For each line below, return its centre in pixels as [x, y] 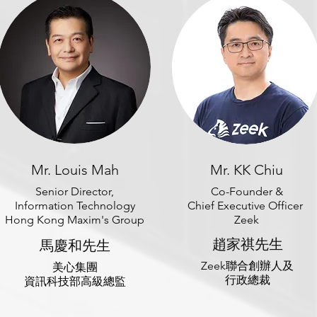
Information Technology [75, 206]
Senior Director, [75, 191]
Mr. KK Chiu [246, 170]
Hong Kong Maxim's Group [75, 220]
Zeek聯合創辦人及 [247, 266]
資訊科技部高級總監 [75, 281]
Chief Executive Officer [247, 206]
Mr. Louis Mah [75, 170]
